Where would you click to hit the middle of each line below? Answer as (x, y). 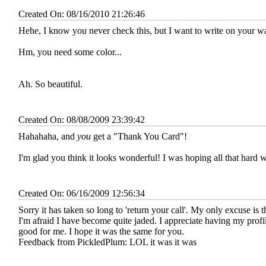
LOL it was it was (163, 242)
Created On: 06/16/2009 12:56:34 (82, 193)
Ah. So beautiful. (50, 84)
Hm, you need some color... (71, 52)
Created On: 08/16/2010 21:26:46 (82, 14)
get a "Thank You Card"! (139, 136)
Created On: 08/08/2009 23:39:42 (82, 119)
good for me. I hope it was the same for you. (102, 231)
